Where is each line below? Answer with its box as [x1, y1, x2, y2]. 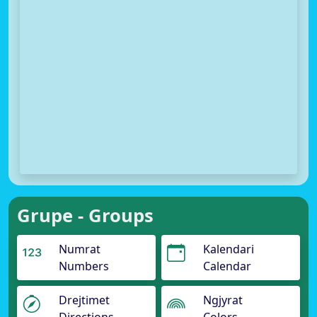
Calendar [203, 258, 251, 274]
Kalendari [203, 241, 254, 257]
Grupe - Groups [17, 203, 154, 228]
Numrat [59, 241, 100, 257]
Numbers [59, 258, 109, 274]
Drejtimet [59, 292, 110, 308]
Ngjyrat [203, 292, 243, 308]
